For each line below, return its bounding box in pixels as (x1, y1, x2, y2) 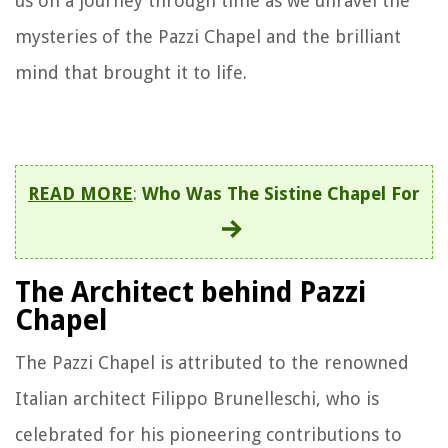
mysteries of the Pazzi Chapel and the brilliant (15, 25, 401, 47)
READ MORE (28, 182, 133, 204)
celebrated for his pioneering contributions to (15, 423, 402, 445)
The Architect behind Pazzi (15, 275, 366, 309)
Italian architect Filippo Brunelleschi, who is (15, 387, 379, 409)
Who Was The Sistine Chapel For (142, 182, 420, 204)
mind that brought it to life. (15, 61, 247, 83)
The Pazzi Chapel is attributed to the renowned (15, 351, 409, 373)
